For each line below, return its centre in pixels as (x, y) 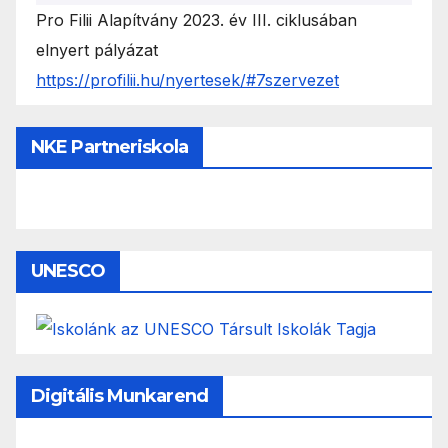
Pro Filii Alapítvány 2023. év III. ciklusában (196, 19)
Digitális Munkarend (119, 396)
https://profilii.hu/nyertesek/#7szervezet (187, 79)
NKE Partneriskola (109, 146)
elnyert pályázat (97, 49)
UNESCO (68, 270)
